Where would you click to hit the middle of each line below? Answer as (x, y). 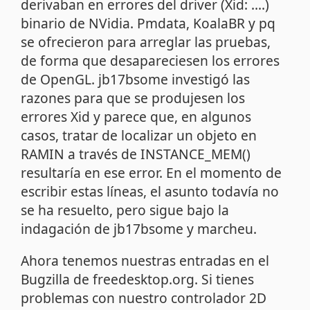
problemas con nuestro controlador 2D (144, 298)
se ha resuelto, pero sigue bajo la (125, 210)
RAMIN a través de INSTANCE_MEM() (136, 154)
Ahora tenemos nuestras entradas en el (145, 260)
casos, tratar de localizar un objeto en (139, 135)
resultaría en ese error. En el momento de (152, 172)
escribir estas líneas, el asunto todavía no (150, 191)
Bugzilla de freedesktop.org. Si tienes (138, 279)
